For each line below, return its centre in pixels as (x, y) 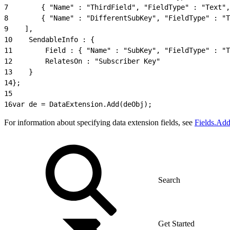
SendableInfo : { (53, 39)
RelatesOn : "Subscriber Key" (86, 61)
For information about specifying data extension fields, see (99, 122)
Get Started (176, 223)
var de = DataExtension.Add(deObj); (82, 104)
